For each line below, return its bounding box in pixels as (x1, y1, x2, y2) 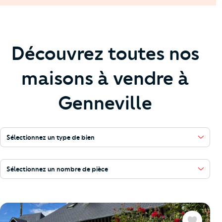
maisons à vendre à (21, 67, 189, 90)
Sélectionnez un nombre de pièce (6, 165, 108, 173)
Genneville (58, 92, 152, 115)
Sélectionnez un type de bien (6, 133, 95, 142)
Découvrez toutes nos (11, 42, 199, 65)
